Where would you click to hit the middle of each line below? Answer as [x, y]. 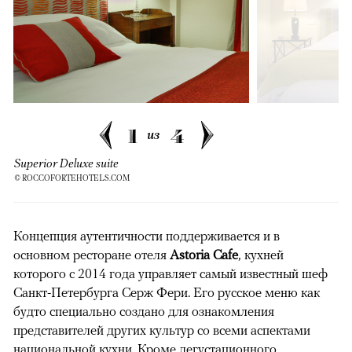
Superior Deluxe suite [66, 163]
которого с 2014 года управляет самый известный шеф [170, 274]
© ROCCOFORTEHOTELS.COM [72, 178]
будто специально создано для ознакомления [144, 312]
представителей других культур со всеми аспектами [162, 330]
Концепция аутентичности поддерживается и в [147, 236]
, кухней [261, 255]
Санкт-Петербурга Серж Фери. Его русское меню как [167, 293]
